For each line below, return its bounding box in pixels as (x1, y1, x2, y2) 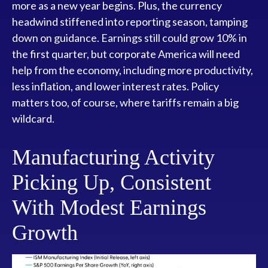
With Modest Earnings (12, 195, 206, 220)
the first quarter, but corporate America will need (12, 47, 240, 60)
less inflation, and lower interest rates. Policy (12, 79, 219, 93)
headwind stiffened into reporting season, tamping (12, 14, 248, 28)
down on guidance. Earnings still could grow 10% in (12, 31, 247, 44)
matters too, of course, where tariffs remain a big (12, 95, 239, 109)
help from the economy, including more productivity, (12, 63, 253, 77)
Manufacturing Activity (12, 145, 215, 169)
